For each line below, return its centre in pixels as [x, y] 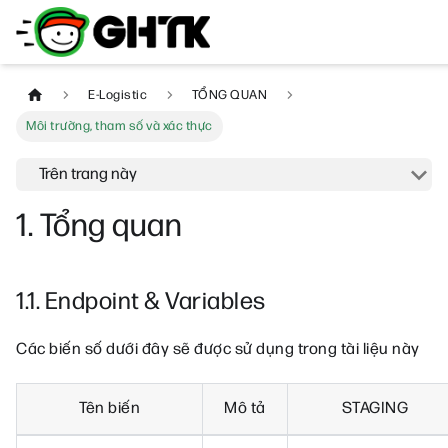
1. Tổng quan [99, 227]
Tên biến [109, 409]
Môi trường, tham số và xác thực [119, 126]
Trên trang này [87, 175]
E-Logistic [118, 95]
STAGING [375, 409]
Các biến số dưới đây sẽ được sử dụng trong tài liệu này [218, 350]
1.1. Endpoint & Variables [141, 302]
